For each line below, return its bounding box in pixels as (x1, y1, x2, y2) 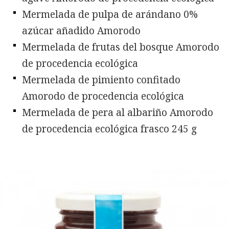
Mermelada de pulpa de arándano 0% (22, 7, 198, 21)
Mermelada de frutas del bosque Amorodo (22, 40, 219, 54)
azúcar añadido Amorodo (22, 24, 141, 37)
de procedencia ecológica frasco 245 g (22, 122, 197, 135)
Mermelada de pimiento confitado (22, 73, 180, 86)
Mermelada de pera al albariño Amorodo (22, 105, 213, 119)
